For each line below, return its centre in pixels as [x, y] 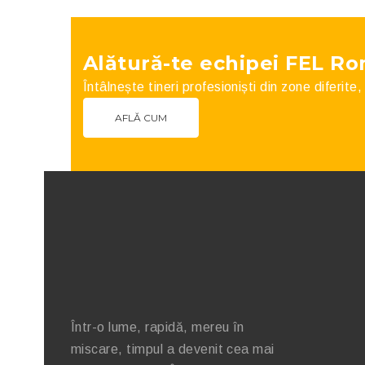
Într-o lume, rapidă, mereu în [158, 327]
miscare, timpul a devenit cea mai [173, 349]
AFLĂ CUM [141, 117]
